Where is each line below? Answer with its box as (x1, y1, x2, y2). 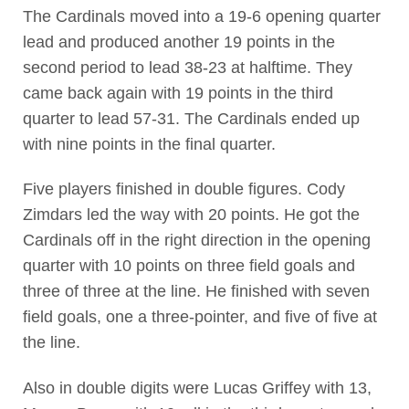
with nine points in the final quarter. (22, 135, 276, 154)
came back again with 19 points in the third (22, 84, 333, 103)
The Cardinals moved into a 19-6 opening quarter (22, 7, 381, 26)
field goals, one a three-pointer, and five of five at (22, 308, 377, 327)
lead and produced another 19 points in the (22, 33, 335, 52)
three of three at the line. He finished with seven (22, 282, 370, 301)
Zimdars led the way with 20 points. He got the (22, 205, 360, 225)
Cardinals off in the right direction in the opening (22, 231, 371, 250)
